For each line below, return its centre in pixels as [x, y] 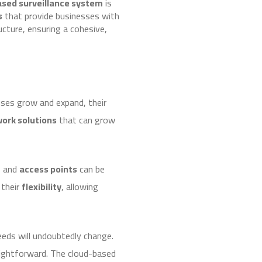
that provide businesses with [61, 15]
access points [48, 169]
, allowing [80, 186]
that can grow [86, 120]
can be [91, 169]
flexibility [42, 186]
